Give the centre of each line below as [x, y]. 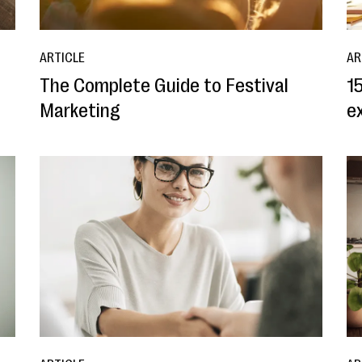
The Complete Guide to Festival [164, 85]
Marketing [80, 110]
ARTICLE [62, 58]
